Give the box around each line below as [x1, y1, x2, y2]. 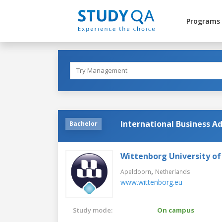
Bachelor [69, 119, 98, 128]
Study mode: [73, 205, 112, 215]
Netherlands [155, 167, 190, 176]
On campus [157, 205, 194, 215]
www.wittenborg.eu [120, 177, 182, 187]
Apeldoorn [120, 167, 151, 176]
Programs [186, 16, 220, 26]
